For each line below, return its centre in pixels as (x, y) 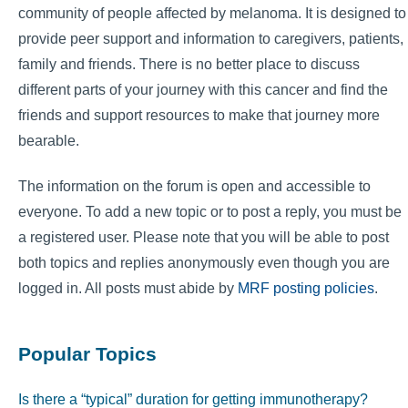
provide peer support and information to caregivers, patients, (211, 38)
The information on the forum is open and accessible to (194, 187)
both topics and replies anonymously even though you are (204, 263)
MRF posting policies (306, 289)
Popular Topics (87, 353)
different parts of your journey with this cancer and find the (203, 89)
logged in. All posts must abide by (128, 289)
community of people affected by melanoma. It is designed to (212, 13)
